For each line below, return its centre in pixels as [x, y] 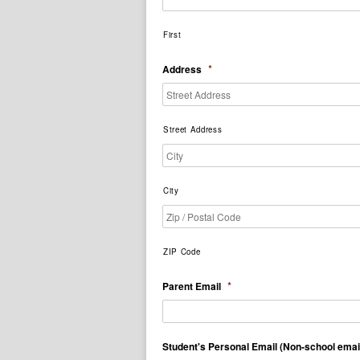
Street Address [193, 129]
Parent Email [192, 286]
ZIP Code [182, 252]
